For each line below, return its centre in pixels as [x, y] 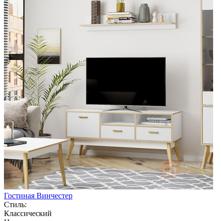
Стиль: [15, 204]
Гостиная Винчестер [38, 195]
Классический [28, 213]
